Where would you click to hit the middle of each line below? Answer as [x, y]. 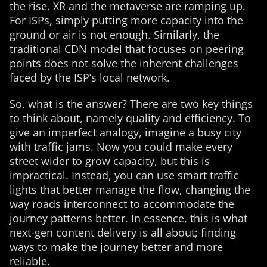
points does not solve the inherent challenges [124, 63]
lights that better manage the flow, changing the [130, 190]
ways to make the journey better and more [116, 247]
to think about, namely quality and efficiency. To [130, 118]
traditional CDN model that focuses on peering [127, 49]
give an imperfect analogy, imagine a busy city [125, 132]
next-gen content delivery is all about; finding [123, 232]
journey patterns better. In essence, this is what [128, 218]
